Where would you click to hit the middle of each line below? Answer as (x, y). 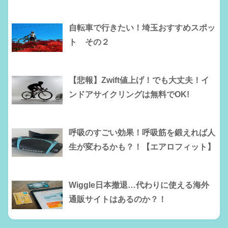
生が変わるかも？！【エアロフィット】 (142, 147)
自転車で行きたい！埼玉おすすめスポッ (142, 28)
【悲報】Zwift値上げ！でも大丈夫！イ (139, 80)
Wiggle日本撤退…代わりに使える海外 (139, 185)
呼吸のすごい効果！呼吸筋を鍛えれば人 (142, 133)
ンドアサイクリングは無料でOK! (129, 95)
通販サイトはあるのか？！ (117, 199)
